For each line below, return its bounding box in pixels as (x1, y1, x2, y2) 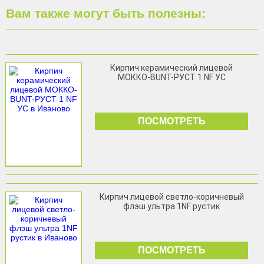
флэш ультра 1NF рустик (123, 202, 220, 211)
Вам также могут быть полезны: (6, 6, 206, 20)
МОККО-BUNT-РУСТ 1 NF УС (117, 72, 226, 82)
